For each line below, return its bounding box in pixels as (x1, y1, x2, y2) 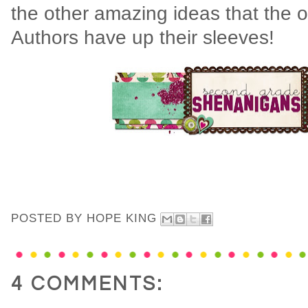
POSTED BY (11, 211, 87, 225)
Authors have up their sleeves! (11, 25, 280, 48)
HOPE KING (87, 211, 157, 225)
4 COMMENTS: (11, 274, 164, 294)
